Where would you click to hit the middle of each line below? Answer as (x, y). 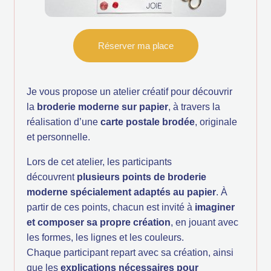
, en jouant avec (204, 223)
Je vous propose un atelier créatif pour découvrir (129, 92)
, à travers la (194, 107)
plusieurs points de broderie (142, 177)
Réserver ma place (135, 46)
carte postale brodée (148, 122)
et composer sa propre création (99, 223)
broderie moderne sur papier (103, 107)
